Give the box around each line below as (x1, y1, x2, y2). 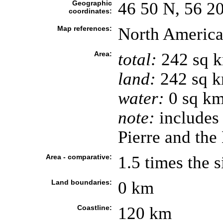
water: (117, 89, 164, 108)
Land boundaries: (51, 178, 112, 186)
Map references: (57, 24, 112, 32)
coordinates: (68, 7, 112, 15)
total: (117, 50, 157, 69)
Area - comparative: (45, 153, 112, 161)
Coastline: (77, 204, 112, 212)
